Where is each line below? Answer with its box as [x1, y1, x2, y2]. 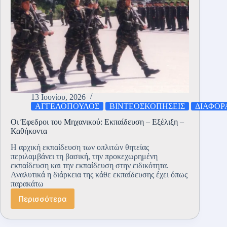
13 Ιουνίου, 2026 [31, 92, 86, 101]
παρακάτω [11, 179, 44, 188]
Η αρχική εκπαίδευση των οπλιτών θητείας [11, 143, 149, 152]
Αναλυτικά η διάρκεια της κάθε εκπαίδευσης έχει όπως [11, 170, 187, 179]
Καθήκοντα [11, 126, 47, 135]
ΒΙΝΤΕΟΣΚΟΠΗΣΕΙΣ [109, 101, 185, 110]
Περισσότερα [18, 194, 67, 204]
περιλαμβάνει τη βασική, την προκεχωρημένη [11, 152, 158, 161]
